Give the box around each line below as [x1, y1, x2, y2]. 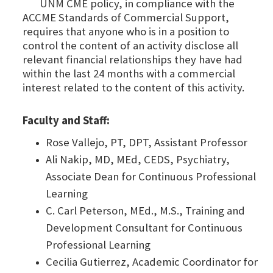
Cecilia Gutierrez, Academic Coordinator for [46, 255, 258, 269]
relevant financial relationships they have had [23, 52, 243, 67]
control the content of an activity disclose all [23, 38, 238, 53]
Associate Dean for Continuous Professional [46, 169, 256, 184]
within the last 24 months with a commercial [23, 66, 235, 81]
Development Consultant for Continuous [46, 221, 243, 235]
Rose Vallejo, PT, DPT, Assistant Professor [46, 135, 247, 150]
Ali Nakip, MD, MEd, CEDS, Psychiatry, [46, 152, 230, 167]
